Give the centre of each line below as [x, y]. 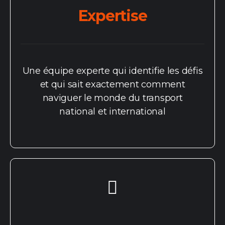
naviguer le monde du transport [113, 98]
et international [132, 111]
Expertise [113, 16]
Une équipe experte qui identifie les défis [113, 71]
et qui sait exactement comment [113, 84]
